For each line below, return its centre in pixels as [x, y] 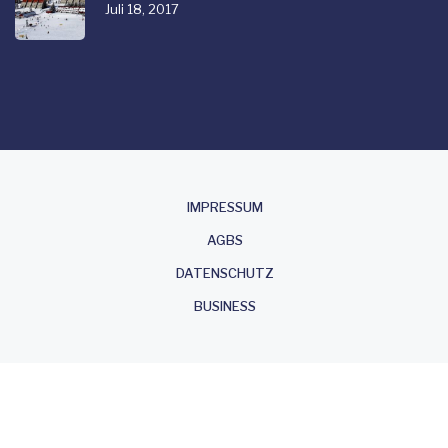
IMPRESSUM [225, 207]
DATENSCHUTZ [225, 273]
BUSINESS [225, 306]
